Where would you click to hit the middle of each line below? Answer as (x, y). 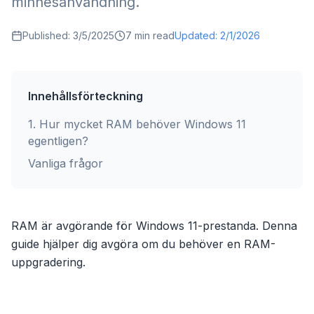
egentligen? (58, 141)
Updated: (197, 35)
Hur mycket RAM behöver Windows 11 (143, 124)
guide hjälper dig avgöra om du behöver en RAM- (143, 244)
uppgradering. (48, 262)
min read (153, 35)
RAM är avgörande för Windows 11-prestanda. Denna (154, 226)
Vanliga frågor (66, 163)
